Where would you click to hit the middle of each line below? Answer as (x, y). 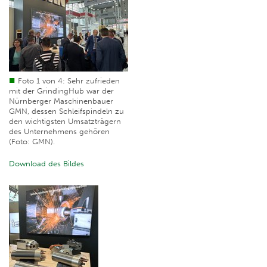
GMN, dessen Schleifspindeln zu (66, 111)
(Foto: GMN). (32, 142)
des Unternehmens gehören (59, 132)
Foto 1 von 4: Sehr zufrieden (69, 81)
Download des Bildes (46, 164)
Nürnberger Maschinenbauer (61, 101)
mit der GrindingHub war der (61, 91)
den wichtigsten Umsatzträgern (65, 122)
